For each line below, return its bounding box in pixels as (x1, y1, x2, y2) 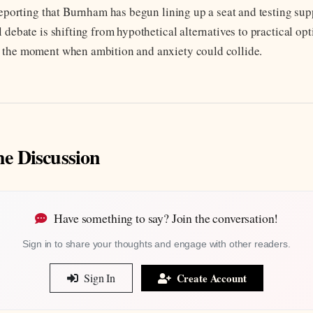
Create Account (173, 270, 247, 286)
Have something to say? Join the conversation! (51, 210, 279, 227)
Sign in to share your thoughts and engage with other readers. (22, 238, 291, 250)
